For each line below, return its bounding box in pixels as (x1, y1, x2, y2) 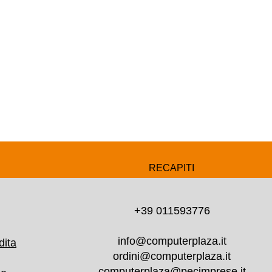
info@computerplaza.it (117, 234, 226, 247)
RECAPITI (149, 162, 194, 173)
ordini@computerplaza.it (113, 250, 231, 262)
